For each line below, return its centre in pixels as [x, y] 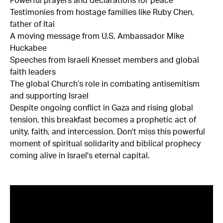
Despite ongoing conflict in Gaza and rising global [102, 108]
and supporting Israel [49, 96]
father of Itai [32, 24]
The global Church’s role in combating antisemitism [105, 84]
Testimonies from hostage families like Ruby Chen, [102, 12]
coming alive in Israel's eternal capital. [80, 155]
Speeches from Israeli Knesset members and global [105, 60]
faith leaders [33, 72]
